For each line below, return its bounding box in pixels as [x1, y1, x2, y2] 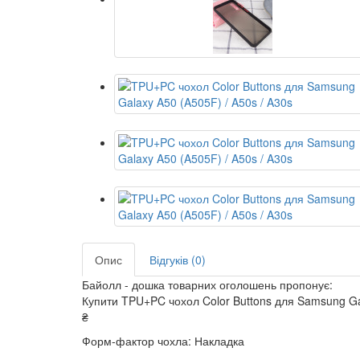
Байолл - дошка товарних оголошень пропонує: [82, 276, 333, 292]
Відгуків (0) [149, 252, 206, 268]
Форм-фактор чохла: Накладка [82, 333, 244, 349]
